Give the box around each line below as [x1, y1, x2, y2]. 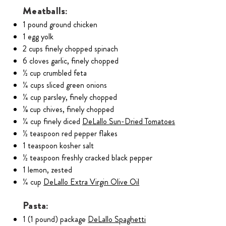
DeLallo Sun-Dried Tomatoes [82, 116, 176, 128]
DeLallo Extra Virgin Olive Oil [43, 176, 140, 188]
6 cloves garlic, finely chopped [23, 55, 119, 67]
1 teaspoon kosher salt [23, 140, 94, 152]
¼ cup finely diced [23, 116, 83, 128]
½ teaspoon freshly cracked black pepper [23, 152, 153, 164]
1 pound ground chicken [23, 19, 98, 31]
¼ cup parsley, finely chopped [23, 91, 118, 103]
